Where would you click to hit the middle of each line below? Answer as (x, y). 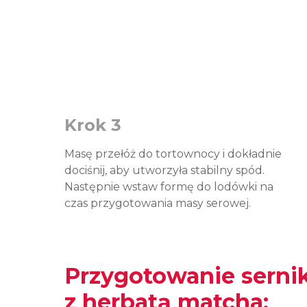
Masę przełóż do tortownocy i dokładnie (173, 154)
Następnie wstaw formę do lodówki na (169, 187)
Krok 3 (93, 125)
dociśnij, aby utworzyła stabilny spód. (164, 170)
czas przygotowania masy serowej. (158, 203)
